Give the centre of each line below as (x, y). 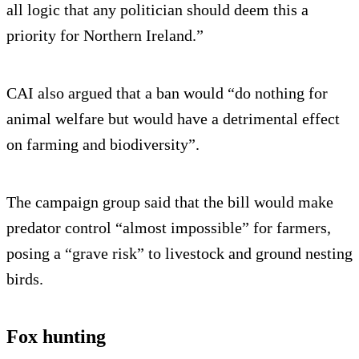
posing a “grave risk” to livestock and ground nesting (179, 254)
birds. (25, 279)
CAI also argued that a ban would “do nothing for (167, 93)
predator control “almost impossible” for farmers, (169, 228)
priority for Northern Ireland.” (105, 36)
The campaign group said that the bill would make (170, 202)
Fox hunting (56, 337)
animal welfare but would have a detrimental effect (173, 119)
